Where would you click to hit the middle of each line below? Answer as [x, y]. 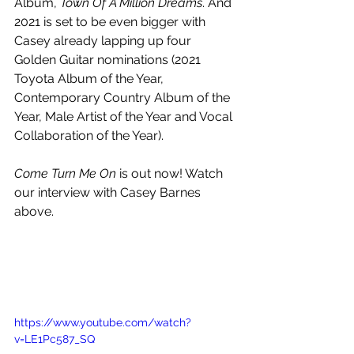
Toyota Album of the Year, [90, 78]
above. [34, 211]
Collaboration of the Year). [89, 135]
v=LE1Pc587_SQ [55, 339]
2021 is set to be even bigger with [111, 21]
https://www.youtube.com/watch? [103, 322]
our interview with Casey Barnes [109, 192]
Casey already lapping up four [104, 40]
